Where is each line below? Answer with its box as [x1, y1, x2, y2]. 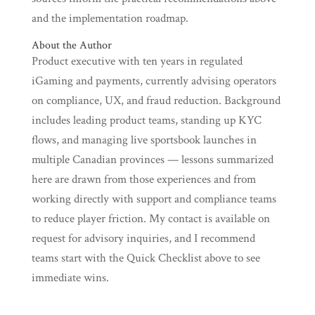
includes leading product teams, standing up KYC [31, 112, 262, 128]
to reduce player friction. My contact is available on [31, 211, 270, 226]
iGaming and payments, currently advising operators [31, 73, 276, 89]
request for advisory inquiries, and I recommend [31, 231, 255, 246]
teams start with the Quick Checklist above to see [31, 250, 260, 266]
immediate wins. [31, 270, 109, 285]
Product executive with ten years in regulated [31, 53, 243, 69]
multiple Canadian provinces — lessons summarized [31, 152, 274, 167]
